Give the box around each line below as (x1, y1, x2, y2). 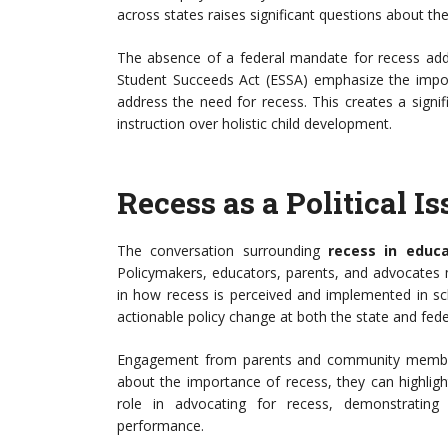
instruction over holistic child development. (117, 114, 392, 133)
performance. (117, 416, 204, 435)
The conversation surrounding (117, 241, 328, 260)
